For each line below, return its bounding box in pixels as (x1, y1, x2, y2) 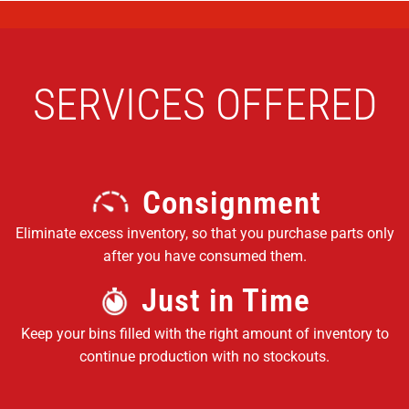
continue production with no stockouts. (79, 347, 330, 365)
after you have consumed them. (102, 246, 307, 265)
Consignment (142, 184, 321, 222)
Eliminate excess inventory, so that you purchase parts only (15, 224, 394, 242)
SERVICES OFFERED (32, 78, 377, 131)
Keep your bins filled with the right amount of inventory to (20, 324, 389, 342)
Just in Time (141, 281, 310, 320)
